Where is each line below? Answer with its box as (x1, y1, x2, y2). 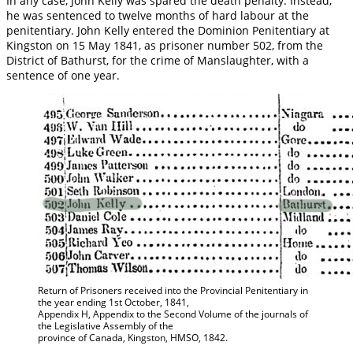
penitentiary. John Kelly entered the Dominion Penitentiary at (6, 22, 329, 38)
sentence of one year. (6, 67, 120, 83)
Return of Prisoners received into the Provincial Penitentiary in (38, 284, 308, 296)
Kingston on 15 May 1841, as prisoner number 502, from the (6, 37, 323, 53)
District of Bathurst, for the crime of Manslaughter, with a (6, 52, 309, 68)
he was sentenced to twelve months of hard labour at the (6, 7, 309, 23)
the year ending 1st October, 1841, (38, 295, 189, 308)
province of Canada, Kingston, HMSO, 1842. (38, 331, 228, 344)
